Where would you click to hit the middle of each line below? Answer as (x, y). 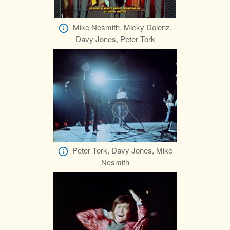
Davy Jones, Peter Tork (115, 39)
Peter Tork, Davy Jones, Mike (122, 150)
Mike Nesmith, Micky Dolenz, (122, 27)
